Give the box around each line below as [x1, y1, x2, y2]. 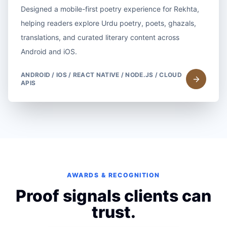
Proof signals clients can [16, 186, 211, 206]
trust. [91, 202, 136, 222]
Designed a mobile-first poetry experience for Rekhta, [21, 5, 199, 13]
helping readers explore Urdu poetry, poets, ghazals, [21, 19, 196, 27]
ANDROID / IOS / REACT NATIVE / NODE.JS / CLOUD [21, 71, 182, 79]
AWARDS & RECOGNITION [67, 171, 160, 179]
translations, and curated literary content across [21, 33, 179, 42]
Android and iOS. [21, 47, 77, 56]
